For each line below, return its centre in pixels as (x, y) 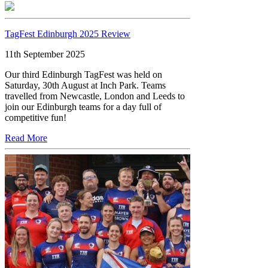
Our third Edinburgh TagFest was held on (83, 74)
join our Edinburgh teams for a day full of (83, 106)
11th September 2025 (45, 54)
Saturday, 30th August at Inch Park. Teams (85, 85)
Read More (26, 138)
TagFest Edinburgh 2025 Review (68, 33)
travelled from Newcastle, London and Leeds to (95, 96)
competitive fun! (36, 117)
